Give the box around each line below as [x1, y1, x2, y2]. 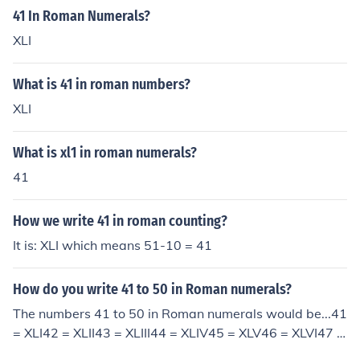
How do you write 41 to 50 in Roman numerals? [13, 280, 292, 298]
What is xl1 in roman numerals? [13, 144, 197, 162]
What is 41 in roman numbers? [13, 76, 190, 93]
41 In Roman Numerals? [13, 7, 150, 25]
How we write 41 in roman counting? [13, 212, 227, 230]
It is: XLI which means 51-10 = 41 [13, 237, 212, 253]
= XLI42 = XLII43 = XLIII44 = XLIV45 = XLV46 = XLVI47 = [13, 325, 345, 341]
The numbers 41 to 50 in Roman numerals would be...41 [13, 305, 347, 321]
